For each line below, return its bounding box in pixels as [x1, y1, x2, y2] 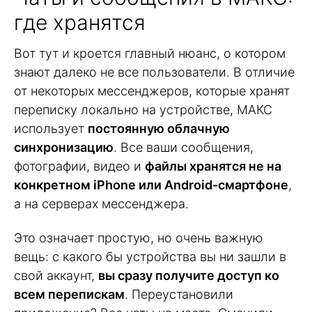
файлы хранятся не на [145, 158, 281, 173]
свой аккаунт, [14, 267, 98, 283]
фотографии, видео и [14, 158, 145, 173]
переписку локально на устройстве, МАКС [14, 102, 272, 117]
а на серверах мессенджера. [14, 196, 189, 211]
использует [14, 120, 88, 136]
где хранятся [14, 9, 146, 35]
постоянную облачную [88, 120, 230, 136]
